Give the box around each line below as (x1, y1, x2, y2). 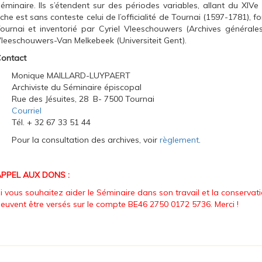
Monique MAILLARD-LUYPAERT (11, 70, 130, 81)
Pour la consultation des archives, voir (11, 134, 160, 145)
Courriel (11, 105, 42, 116)
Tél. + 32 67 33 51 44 (11, 116, 119, 127)
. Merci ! (210, 198, 239, 209)
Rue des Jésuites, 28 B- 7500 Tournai (11, 93, 154, 104)
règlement (159, 134, 199, 145)
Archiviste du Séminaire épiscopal (11, 81, 142, 92)
